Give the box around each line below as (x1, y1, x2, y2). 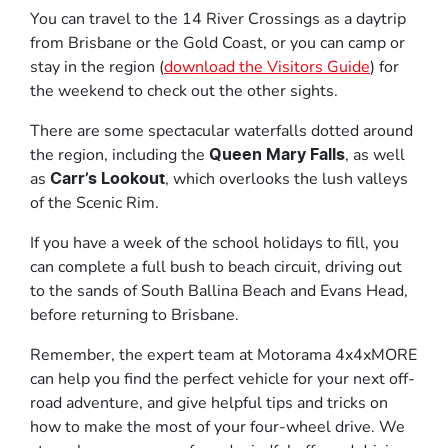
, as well (345, 143, 405, 166)
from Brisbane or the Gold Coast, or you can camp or (30, 31, 405, 54)
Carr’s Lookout (46, 170, 165, 187)
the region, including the (30, 143, 205, 166)
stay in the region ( (30, 55, 164, 78)
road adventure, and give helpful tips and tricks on (30, 391, 388, 414)
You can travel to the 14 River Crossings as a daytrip (30, 7, 406, 30)
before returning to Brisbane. (30, 303, 239, 326)
